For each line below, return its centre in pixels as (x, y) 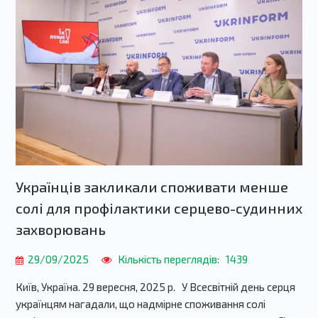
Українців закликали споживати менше (152, 186)
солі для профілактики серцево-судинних (159, 208)
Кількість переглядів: (168, 259)
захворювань (62, 229)
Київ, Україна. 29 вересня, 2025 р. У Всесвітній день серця (155, 286)
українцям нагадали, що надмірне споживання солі (140, 303)
